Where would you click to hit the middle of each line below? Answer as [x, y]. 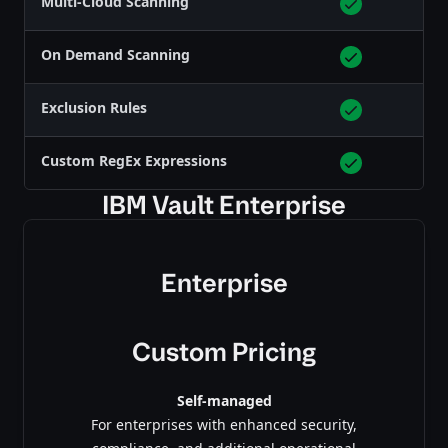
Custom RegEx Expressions [134, 160]
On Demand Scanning [115, 54]
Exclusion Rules [94, 107]
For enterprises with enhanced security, [224, 424]
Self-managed [224, 400]
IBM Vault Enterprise [224, 204]
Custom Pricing [224, 351]
